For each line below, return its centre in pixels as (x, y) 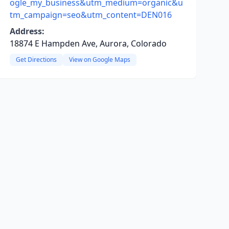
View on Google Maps (99, 60)
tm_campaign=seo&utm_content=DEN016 (90, 15)
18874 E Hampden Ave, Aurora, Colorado (88, 43)
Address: (27, 31)
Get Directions (36, 60)
